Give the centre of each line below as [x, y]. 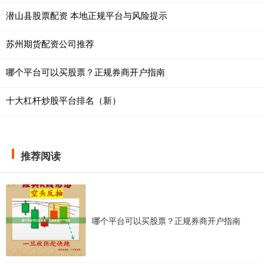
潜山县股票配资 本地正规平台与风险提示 [87, 15]
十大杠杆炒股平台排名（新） [63, 100]
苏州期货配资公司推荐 [50, 44]
